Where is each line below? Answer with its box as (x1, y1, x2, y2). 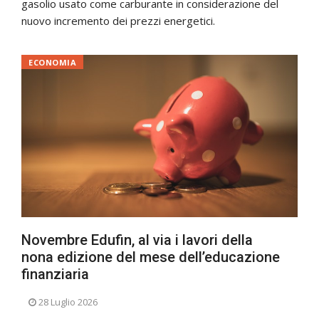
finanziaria (21, 265, 89, 283)
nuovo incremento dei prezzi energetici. (21, 13, 215, 28)
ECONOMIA (28, 56, 77, 68)
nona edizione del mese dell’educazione (21, 248, 280, 266)
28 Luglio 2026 (38, 295, 98, 308)
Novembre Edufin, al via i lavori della (21, 231, 253, 249)
